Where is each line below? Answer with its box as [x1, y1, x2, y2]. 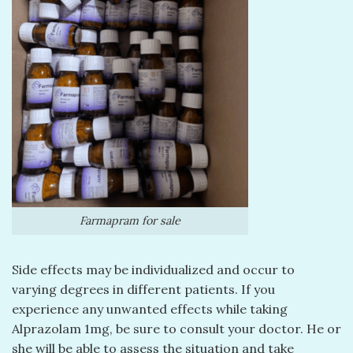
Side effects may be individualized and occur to [12, 261, 295, 277]
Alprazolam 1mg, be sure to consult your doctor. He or [12, 320, 341, 336]
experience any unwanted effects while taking [12, 300, 288, 317]
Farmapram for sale [80, 213, 180, 228]
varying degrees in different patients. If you [12, 281, 275, 297]
